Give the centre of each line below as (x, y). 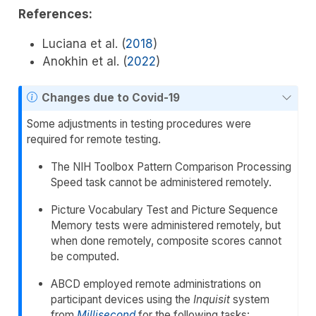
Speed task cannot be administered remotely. (162, 183)
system (250, 300)
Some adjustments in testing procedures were (139, 124)
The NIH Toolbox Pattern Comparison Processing (171, 167)
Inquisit (212, 300)
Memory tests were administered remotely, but (166, 226)
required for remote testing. (94, 140)
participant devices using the (122, 300)
